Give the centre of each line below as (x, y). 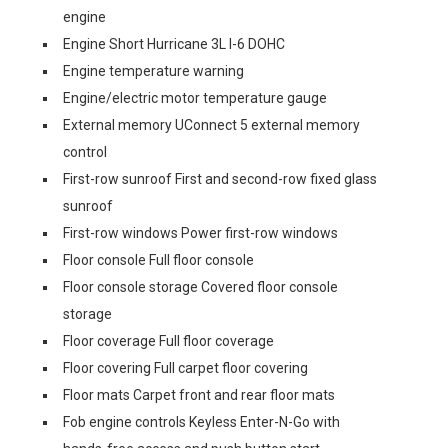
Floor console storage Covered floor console (200, 287)
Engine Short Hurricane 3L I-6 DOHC (174, 44)
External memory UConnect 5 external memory (211, 125)
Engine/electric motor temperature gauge (195, 98)
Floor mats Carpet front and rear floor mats (199, 395)
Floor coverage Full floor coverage (168, 341)
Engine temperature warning (153, 71)
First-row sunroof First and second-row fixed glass (220, 179)
